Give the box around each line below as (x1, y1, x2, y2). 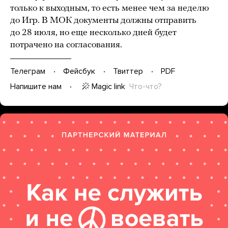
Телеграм (10, 66, 45, 77)
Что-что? (129, 81, 162, 92)
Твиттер (113, 66, 143, 77)
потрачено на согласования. (10, 40, 122, 50)
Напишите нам (10, 81, 62, 92)
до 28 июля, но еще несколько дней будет (10, 27, 177, 38)
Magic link (92, 81, 125, 92)
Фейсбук (63, 66, 95, 77)
